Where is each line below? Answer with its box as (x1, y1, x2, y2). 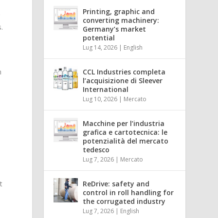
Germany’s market (83, 24, 146, 34)
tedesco (83, 145, 110, 154)
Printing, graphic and (83, 6, 155, 16)
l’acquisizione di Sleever (83, 75, 163, 85)
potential (83, 33, 115, 42)
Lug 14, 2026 (83, 43, 118, 52)
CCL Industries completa (83, 67, 166, 76)
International (83, 84, 129, 94)
